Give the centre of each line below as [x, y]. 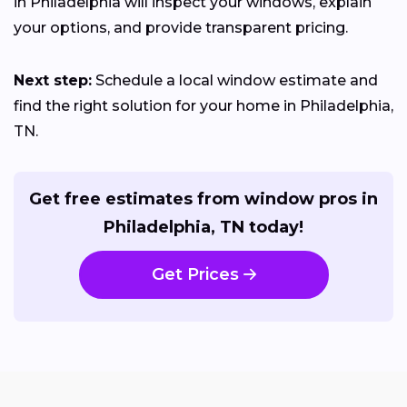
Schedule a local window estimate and [235, 80]
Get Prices [195, 274]
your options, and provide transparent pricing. [181, 27]
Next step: [53, 80]
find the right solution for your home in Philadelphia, [203, 105]
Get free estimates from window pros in [203, 199]
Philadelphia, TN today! [203, 227]
